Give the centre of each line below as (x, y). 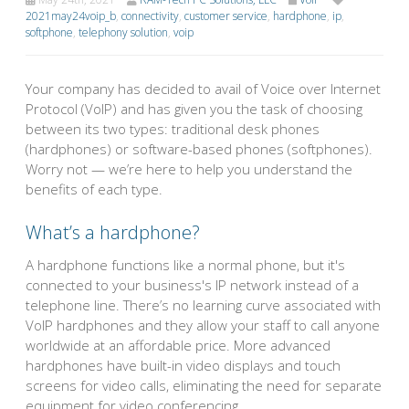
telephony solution (123, 32)
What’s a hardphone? (113, 233)
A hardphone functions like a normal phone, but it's (185, 265)
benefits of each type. (94, 189)
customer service (226, 16)
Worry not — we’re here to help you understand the (189, 168)
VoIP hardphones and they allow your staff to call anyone (203, 325)
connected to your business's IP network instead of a (192, 285)
